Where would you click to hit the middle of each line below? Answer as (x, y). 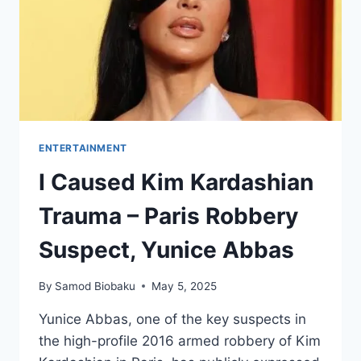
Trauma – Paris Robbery (168, 216)
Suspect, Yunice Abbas (166, 250)
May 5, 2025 (185, 286)
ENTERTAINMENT (83, 148)
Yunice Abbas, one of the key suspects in (172, 319)
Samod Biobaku (95, 286)
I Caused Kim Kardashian (176, 183)
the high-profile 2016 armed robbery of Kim (180, 340)
